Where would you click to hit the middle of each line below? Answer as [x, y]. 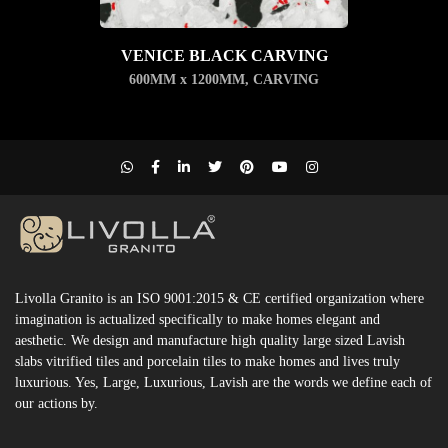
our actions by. [56, 403]
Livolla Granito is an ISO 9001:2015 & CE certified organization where [219, 298]
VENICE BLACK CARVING [224, 55]
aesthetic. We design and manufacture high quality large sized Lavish [210, 340]
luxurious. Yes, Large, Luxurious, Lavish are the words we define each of [223, 382]
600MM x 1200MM [187, 79]
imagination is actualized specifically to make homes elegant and [197, 319]
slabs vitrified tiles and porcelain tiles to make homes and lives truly [207, 361]
